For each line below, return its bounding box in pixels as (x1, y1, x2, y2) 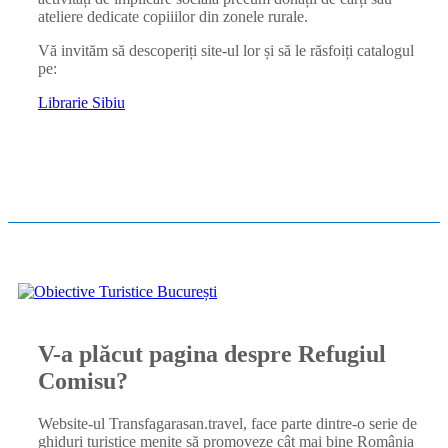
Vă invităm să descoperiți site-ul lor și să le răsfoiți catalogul (38, 41, 414, 59)
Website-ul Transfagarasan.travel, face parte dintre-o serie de (38, 414, 417, 432)
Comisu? (38, 367, 128, 394)
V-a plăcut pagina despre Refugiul (38, 340, 386, 367)
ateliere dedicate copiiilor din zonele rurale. (38, 7, 308, 25)
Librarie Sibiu (38, 93, 125, 111)
